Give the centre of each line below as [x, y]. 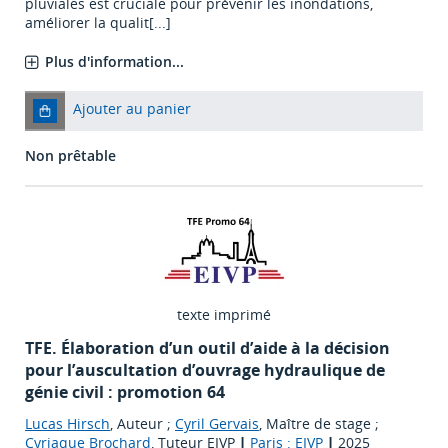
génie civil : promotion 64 [125, 392]
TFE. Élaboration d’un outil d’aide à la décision [207, 348]
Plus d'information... [114, 62]
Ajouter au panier [132, 109]
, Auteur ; [142, 424]
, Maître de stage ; [319, 424]
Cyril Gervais [217, 424]
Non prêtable [70, 156]
